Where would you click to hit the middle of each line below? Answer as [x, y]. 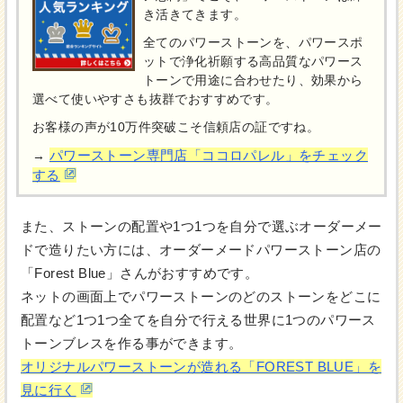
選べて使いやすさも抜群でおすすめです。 [156, 100]
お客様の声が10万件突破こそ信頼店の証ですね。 [176, 128]
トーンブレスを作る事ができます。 [132, 344]
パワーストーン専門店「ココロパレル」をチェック [209, 156]
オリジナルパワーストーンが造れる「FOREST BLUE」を [201, 367]
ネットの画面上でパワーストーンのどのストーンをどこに [201, 297]
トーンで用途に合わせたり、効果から [253, 81]
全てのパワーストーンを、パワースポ [253, 43]
